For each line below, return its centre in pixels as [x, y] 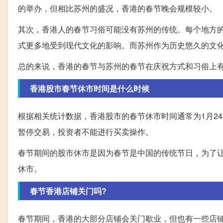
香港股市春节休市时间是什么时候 [90, 89]
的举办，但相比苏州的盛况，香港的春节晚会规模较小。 [117, 8]
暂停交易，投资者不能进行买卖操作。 [86, 132]
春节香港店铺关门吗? [68, 191]
